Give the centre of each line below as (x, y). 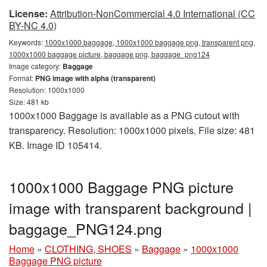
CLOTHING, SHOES (88, 249)
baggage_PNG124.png (86, 228)
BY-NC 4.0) (33, 25)
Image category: (36, 66)
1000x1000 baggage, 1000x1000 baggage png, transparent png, (150, 42)
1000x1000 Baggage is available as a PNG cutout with (124, 115)
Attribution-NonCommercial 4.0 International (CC (153, 13)
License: (28, 13)
